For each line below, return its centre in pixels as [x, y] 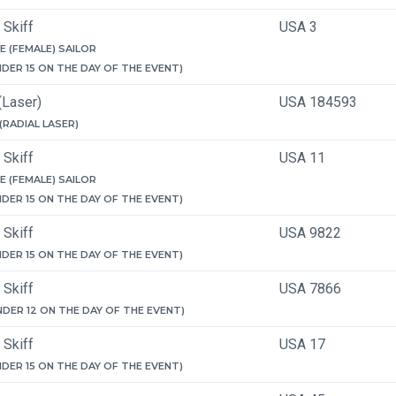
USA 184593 [318, 102]
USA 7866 [310, 289]
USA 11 [302, 158]
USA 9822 [310, 233]
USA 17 [302, 344]
